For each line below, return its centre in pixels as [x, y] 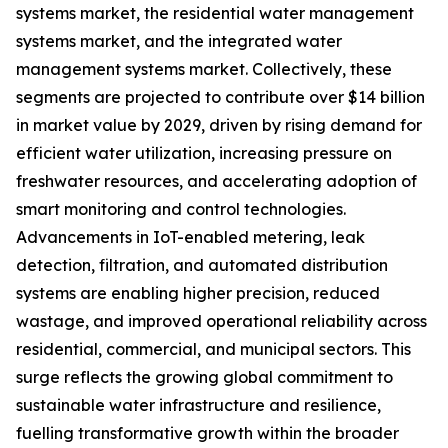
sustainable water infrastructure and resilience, [198, 405]
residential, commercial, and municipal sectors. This [213, 349]
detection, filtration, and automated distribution [202, 265]
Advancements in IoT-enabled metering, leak [190, 237]
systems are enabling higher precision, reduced [198, 293]
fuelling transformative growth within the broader [207, 433]
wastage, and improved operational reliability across [221, 321]
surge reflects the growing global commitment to [204, 377]
